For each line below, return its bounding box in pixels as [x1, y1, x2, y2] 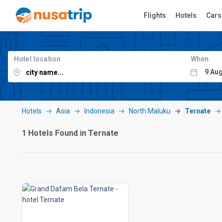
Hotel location [14, 55, 61, 63]
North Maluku [129, 107, 170, 115]
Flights [143, 11, 166, 19]
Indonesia [84, 107, 114, 115]
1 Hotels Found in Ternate [22, 128, 118, 138]
